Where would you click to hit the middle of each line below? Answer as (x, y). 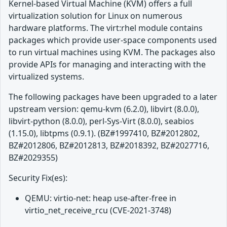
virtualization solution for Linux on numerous (96, 16)
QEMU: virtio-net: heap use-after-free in (101, 198)
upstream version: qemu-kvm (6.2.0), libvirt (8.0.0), (104, 109)
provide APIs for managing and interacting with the (107, 65)
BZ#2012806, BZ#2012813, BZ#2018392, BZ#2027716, (109, 146)
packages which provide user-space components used (113, 40)
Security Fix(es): (38, 178)
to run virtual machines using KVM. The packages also (112, 52)
